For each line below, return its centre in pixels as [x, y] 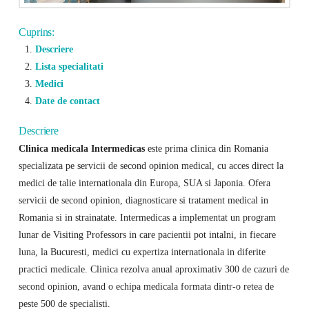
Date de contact [67, 100]
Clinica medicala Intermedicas [81, 148]
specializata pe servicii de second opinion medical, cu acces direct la [151, 165]
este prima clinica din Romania [206, 148]
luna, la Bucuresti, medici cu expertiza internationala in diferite [142, 251]
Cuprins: [36, 32]
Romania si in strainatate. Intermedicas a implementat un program [147, 217]
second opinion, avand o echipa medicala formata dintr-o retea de [146, 286]
